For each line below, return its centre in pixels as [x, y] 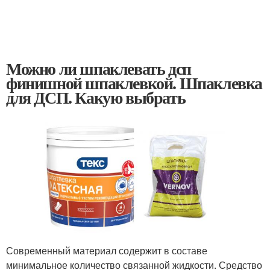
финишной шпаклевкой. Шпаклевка [134, 83]
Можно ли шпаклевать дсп [99, 68]
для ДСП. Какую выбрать [96, 97]
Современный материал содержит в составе [107, 250]
